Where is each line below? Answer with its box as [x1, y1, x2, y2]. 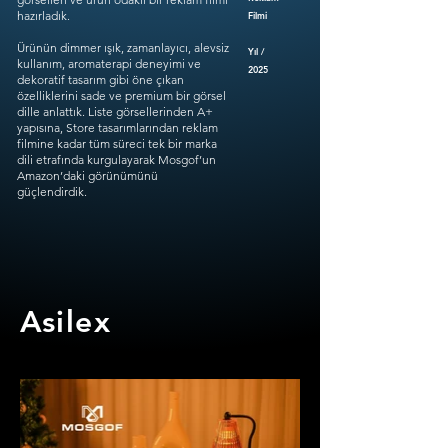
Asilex [20, 304, 111, 340]
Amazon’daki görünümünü [17, 168, 158, 183]
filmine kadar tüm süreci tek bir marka [17, 136, 217, 151]
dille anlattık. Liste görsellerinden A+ [17, 104, 213, 119]
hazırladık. [17, 8, 70, 23]
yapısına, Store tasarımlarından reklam [17, 120, 218, 135]
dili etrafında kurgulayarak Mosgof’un [17, 152, 216, 167]
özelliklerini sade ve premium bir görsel [17, 88, 226, 103]
